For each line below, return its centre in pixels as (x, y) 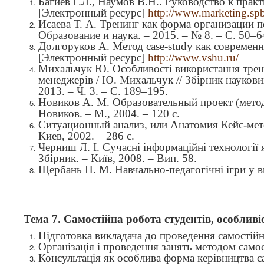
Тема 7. (44, 219)
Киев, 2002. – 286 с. (86, 136)
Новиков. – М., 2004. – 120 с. (109, 113)
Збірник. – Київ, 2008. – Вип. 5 (113, 158)
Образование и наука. (90, 35)
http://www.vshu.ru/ (193, 57)
